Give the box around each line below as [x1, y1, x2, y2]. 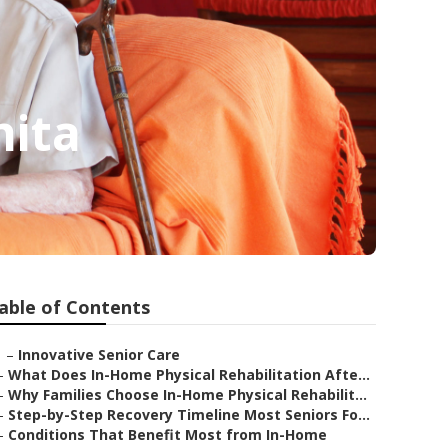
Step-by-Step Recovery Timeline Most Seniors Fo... [8, 405, 370, 424]
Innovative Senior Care [18, 345, 180, 364]
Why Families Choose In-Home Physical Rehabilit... [8, 385, 367, 404]
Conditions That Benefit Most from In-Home [8, 425, 327, 444]
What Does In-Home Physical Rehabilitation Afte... [8, 365, 370, 384]
